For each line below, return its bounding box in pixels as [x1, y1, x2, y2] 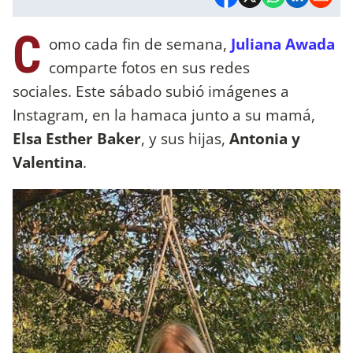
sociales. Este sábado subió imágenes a [13, 80, 289, 102]
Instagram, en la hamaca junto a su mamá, [13, 103, 315, 125]
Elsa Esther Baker [13, 127, 141, 149]
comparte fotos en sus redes [49, 56, 250, 78]
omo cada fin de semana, [49, 32, 231, 54]
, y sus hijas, [141, 127, 229, 149]
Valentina [13, 150, 83, 173]
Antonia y [229, 127, 300, 149]
